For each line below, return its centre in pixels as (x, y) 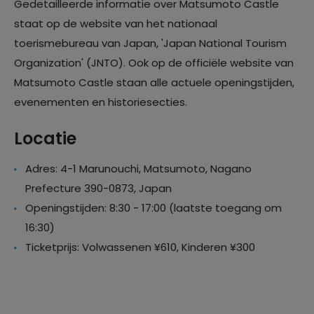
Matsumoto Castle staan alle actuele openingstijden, (154, 83)
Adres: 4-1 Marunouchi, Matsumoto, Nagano (138, 169)
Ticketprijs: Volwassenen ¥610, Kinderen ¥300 (140, 247)
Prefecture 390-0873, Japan (98, 189)
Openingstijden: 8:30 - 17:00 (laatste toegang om (153, 208)
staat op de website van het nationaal (116, 24)
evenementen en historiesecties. (101, 102)
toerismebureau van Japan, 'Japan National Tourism (150, 43)
